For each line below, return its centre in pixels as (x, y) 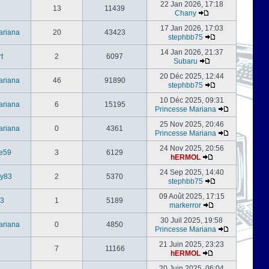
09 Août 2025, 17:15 (192, 196)
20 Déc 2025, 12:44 (192, 76)
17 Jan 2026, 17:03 (192, 28)
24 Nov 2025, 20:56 (192, 148)
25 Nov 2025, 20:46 (192, 124)
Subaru (185, 61)
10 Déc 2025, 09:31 (192, 100)
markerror (185, 205)
